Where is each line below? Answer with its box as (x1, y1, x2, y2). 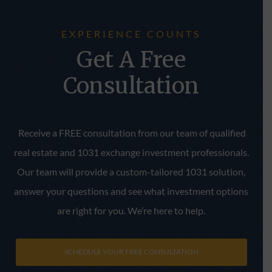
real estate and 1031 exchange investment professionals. (13, 146, 249, 158)
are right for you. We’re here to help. (57, 204, 206, 216)
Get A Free (76, 46, 186, 73)
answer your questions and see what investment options (14, 185, 249, 197)
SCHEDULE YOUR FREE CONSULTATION (64, 247, 199, 257)
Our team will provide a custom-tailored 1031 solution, (17, 165, 246, 177)
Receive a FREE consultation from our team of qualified (16, 126, 246, 138)
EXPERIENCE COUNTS (61, 27, 202, 39)
